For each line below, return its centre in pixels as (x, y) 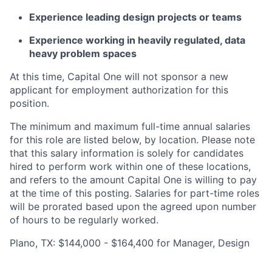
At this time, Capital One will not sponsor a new (119, 76)
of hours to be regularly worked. (84, 219)
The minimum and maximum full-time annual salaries (130, 126)
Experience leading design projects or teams (135, 17)
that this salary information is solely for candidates (127, 153)
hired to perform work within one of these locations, (130, 166)
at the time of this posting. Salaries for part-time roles (134, 193)
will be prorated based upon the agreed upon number (133, 206)
